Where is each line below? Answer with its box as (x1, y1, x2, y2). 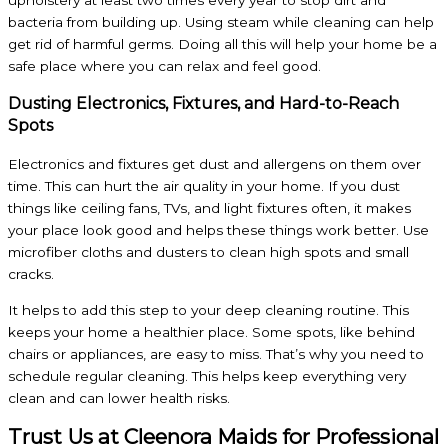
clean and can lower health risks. (8, 390, 230, 407)
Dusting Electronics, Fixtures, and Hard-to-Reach (8, 94, 399, 114)
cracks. (8, 266, 54, 283)
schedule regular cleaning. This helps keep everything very (8, 368, 406, 385)
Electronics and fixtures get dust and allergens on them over (8, 156, 421, 173)
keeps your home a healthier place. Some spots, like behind (8, 324, 415, 341)
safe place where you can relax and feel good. (8, 58, 321, 75)
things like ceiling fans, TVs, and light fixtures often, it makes (8, 200, 411, 217)
